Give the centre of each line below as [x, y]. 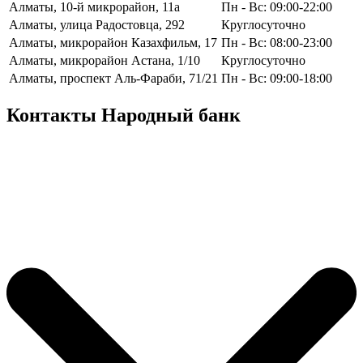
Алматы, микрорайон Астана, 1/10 [105, 61]
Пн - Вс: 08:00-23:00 [277, 43]
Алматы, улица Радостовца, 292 [97, 25]
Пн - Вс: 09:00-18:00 [277, 79]
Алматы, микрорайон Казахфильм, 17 [113, 43]
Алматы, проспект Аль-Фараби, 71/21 [113, 79]
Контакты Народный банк [124, 115]
